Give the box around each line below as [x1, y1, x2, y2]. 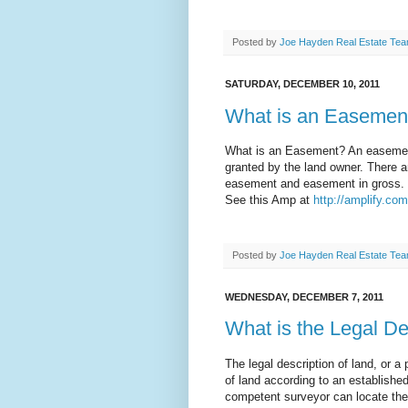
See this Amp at [225, 192, 313, 207]
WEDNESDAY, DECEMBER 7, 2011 [225, 291, 383, 302]
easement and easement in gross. [225, 176, 404, 190]
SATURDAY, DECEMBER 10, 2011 [225, 78, 380, 90]
